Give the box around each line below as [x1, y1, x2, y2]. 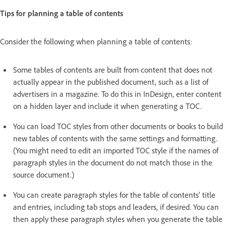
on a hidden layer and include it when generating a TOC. [13, 100, 202, 111]
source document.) [13, 169, 74, 180]
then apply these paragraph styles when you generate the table [13, 213, 222, 224]
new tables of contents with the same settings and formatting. [13, 133, 217, 143]
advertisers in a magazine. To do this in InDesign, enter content [13, 88, 221, 99]
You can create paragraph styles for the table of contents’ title [13, 189, 215, 200]
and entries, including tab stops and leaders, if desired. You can [13, 201, 219, 212]
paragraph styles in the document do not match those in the [13, 157, 212, 167]
